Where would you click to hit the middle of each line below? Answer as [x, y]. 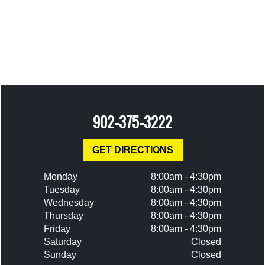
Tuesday [62, 190]
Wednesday [69, 203]
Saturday [63, 242]
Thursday [64, 216]
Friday [57, 229]
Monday [61, 177]
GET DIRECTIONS [132, 150]
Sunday [60, 255]
